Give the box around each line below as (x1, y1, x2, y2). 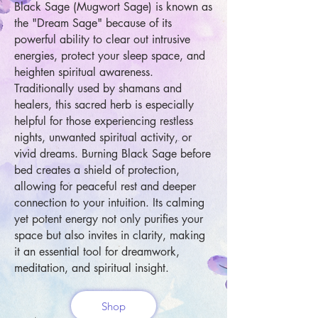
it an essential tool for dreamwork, (14, 244, 180, 259)
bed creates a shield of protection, (14, 163, 180, 177)
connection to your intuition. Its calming (14, 195, 204, 210)
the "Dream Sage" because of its (14, 16, 172, 31)
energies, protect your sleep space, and (14, 48, 205, 63)
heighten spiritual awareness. (14, 65, 153, 79)
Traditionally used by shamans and (14, 81, 182, 96)
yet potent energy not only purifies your (14, 212, 203, 226)
